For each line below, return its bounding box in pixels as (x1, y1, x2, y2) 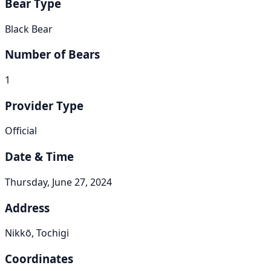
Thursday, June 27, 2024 (5, 175, 112, 189)
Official (5, 124, 37, 138)
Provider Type (5, 97, 83, 113)
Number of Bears (5, 47, 100, 62)
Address (5, 200, 50, 215)
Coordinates (5, 251, 73, 267)
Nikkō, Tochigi (5, 226, 69, 240)
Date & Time (5, 149, 74, 165)
